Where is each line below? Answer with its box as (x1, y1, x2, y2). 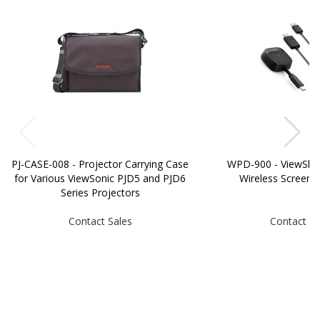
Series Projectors (60, 186, 140, 200)
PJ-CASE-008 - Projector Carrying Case (11, 157, 189, 171)
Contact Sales (68, 214, 132, 229)
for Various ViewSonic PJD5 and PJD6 (14, 171, 186, 186)
